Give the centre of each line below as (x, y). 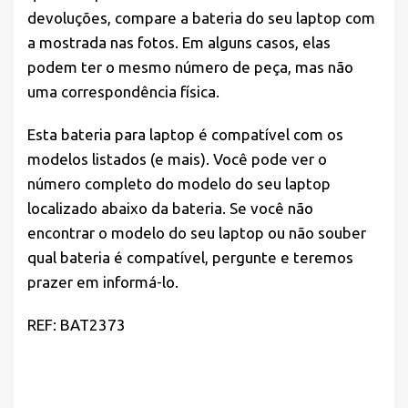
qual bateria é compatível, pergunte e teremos (190, 258)
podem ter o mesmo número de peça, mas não (190, 67)
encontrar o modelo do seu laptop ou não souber (197, 233)
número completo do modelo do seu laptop (179, 184)
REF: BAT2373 (76, 325)
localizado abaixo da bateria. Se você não (170, 209)
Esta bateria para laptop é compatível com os (185, 135)
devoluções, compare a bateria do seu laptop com (201, 18)
